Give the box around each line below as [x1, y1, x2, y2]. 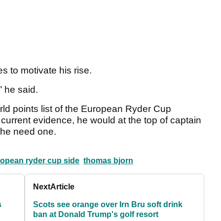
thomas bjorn [83, 156, 133, 165]
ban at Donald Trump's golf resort [33, 210, 159, 219]
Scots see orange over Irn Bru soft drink [33, 200, 183, 209]
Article [50, 183, 75, 191]
